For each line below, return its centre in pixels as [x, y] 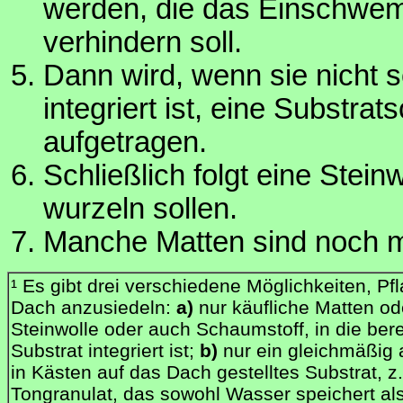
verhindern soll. [143, 43]
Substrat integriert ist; [105, 350]
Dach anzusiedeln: [94, 307]
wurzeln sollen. [140, 209]
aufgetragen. [125, 143]
